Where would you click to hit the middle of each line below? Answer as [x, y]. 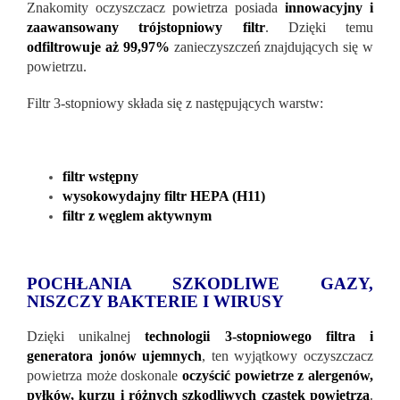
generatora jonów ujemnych [115, 355]
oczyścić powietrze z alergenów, [278, 375]
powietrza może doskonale [104, 375]
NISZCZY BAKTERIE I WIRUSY [155, 301]
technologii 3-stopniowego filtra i [259, 336]
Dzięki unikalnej [86, 336]
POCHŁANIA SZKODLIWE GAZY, [200, 283]
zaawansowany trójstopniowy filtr [146, 27]
